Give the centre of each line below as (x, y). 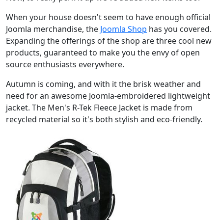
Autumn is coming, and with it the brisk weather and (103, 84)
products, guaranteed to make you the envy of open (103, 52)
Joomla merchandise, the (53, 29)
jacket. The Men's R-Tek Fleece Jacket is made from (99, 107)
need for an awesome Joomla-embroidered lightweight (108, 96)
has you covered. (179, 29)
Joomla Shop (124, 29)
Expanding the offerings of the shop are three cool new (109, 41)
